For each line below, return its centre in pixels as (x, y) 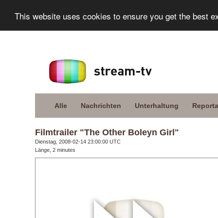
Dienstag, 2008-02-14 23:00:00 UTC (78, 142)
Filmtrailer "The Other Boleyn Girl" (107, 132)
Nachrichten (101, 106)
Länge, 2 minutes (55, 150)
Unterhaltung (157, 106)
